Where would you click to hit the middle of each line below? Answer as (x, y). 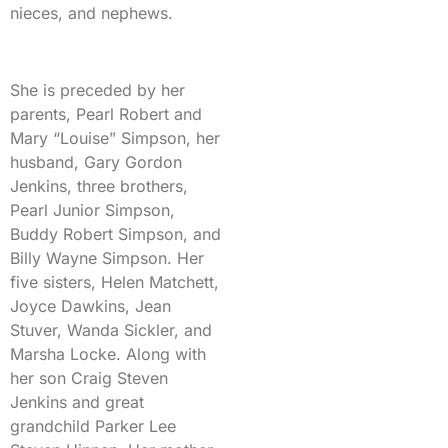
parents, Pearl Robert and (106, 113)
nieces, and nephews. (91, 12)
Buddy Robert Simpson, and (115, 233)
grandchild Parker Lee (93, 425)
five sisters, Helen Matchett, (114, 281)
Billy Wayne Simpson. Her (107, 257)
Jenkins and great (77, 401)
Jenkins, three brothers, (99, 185)
